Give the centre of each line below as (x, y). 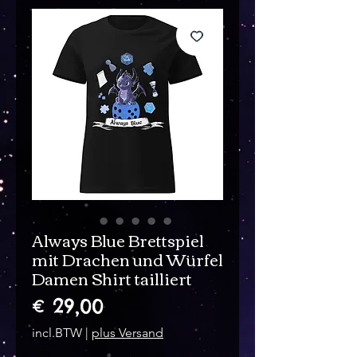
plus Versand (127, 333)
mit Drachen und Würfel (127, 259)
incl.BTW (59, 333)
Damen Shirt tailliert (112, 278)
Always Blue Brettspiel (118, 240)
